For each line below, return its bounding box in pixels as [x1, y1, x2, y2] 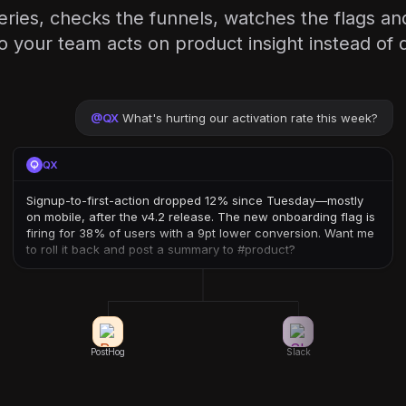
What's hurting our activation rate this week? [122, 111, 378, 125]
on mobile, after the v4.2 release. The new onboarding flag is [26, 209, 375, 224]
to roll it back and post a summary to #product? [26, 242, 295, 256]
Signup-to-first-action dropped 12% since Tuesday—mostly [26, 193, 363, 208]
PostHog [91, 346, 125, 357]
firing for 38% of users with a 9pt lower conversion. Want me [26, 226, 374, 240]
